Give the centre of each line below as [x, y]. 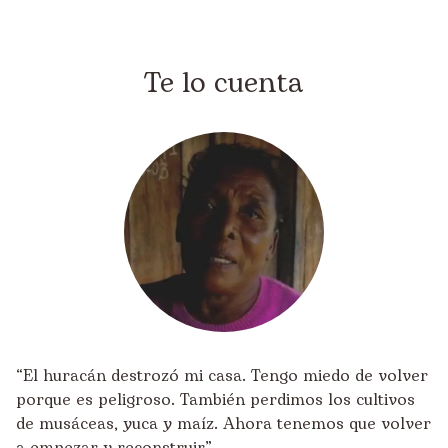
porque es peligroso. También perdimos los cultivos [215, 400]
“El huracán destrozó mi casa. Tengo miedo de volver [222, 376]
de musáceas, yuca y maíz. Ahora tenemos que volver [223, 424]
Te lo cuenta [224, 83]
